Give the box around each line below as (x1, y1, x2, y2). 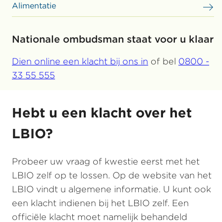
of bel (148, 55, 178, 66)
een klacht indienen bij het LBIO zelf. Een (12, 197, 189, 208)
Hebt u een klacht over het (12, 104, 192, 120)
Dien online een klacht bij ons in (12, 55, 148, 66)
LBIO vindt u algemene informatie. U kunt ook (12, 183, 211, 194)
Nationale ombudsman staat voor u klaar (12, 33, 214, 45)
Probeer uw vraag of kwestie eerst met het (12, 156, 200, 166)
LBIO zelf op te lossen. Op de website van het (12, 169, 212, 180)
